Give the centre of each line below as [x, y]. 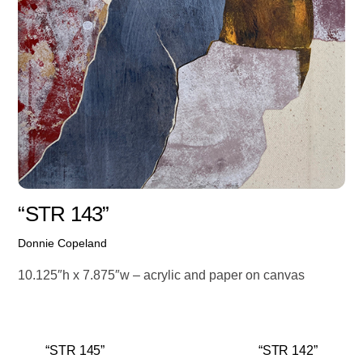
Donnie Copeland [63, 243]
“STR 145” [75, 350]
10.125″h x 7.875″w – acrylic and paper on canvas [162, 275]
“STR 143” [64, 214]
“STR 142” [288, 350]
